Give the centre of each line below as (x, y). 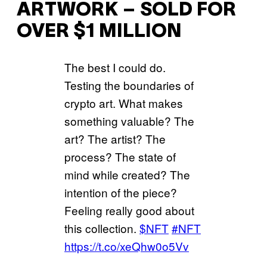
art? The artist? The (115, 139)
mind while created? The (127, 175)
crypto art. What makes (124, 103)
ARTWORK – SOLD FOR (126, 10)
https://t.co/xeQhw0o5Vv (127, 246)
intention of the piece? (121, 193)
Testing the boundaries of (129, 85)
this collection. (102, 228)
